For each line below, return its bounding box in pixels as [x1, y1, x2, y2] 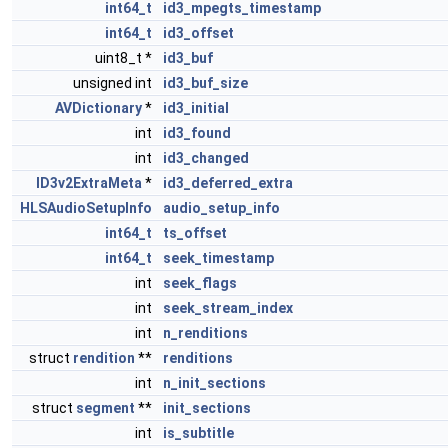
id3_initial [163, 100, 229, 116]
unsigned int [73, 75, 155, 91]
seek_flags [163, 275, 237, 291]
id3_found [163, 125, 231, 141]
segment [76, 400, 135, 416]
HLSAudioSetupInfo [20, 200, 152, 216]
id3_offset [163, 25, 234, 41]
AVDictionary [55, 100, 142, 116]
